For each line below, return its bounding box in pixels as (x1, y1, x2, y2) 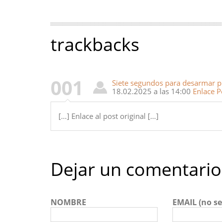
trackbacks (51, 32, 139, 56)
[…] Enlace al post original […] (58, 111, 159, 121)
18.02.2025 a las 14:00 (112, 86, 193, 97)
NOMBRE (51, 197, 86, 208)
